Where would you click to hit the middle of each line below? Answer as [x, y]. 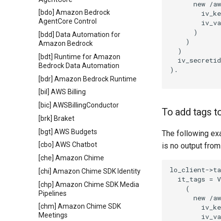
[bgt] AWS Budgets [68, 131]
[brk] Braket [56, 118]
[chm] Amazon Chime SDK [80, 206]
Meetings [53, 215]
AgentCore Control [68, 21]
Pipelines [53, 193]
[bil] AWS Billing [62, 92]
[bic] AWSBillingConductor [79, 105]
